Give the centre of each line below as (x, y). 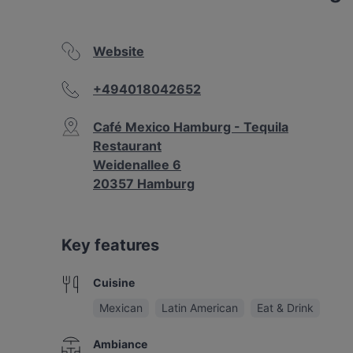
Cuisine (114, 282)
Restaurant (127, 146)
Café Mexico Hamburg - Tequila (191, 127)
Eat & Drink (285, 308)
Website (119, 51)
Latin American (200, 308)
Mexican (121, 308)
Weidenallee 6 (137, 165)
